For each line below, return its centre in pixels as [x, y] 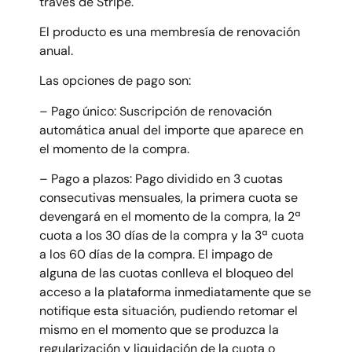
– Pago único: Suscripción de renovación [156, 111]
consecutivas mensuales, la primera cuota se [169, 198]
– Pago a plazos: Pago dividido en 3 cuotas [161, 179]
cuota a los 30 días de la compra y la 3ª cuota [172, 236]
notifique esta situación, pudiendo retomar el [169, 311]
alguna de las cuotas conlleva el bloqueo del [167, 273]
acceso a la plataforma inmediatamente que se [175, 292]
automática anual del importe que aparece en [171, 130]
